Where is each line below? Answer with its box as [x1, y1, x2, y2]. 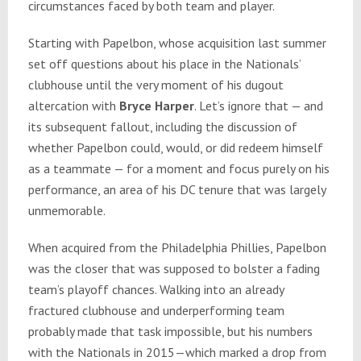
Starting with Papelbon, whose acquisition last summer [27, 35, 326, 52]
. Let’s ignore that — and [193, 98, 323, 114]
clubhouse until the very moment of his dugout [27, 77, 284, 93]
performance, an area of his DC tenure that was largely [27, 181, 326, 198]
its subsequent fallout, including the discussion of [27, 118, 297, 135]
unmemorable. [27, 202, 106, 219]
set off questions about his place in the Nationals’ [27, 56, 301, 73]
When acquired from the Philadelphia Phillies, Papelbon [27, 239, 326, 256]
